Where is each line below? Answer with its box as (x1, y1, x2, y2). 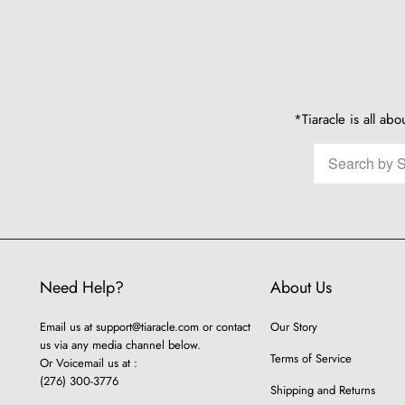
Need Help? (39, 275, 124, 299)
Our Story (269, 317, 317, 335)
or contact (198, 317, 250, 335)
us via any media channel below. (39, 335, 201, 353)
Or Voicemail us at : (39, 353, 137, 372)
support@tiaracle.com (95, 317, 199, 335)
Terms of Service (269, 349, 352, 367)
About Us (269, 275, 332, 299)
